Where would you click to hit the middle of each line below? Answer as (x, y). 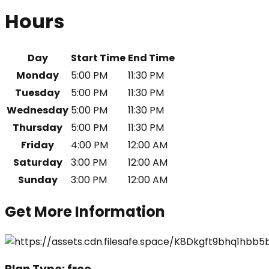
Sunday (38, 180)
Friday (38, 145)
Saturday (38, 163)
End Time (151, 58)
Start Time (98, 58)
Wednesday (38, 110)
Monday (38, 76)
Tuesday (38, 93)
